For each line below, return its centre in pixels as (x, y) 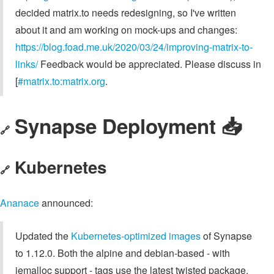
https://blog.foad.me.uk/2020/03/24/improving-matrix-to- (134, 46)
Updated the (43, 235)
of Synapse (226, 235)
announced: (66, 202)
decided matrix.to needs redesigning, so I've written (126, 12)
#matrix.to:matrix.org (61, 81)
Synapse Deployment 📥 (128, 126)
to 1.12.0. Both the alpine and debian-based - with (123, 253)
